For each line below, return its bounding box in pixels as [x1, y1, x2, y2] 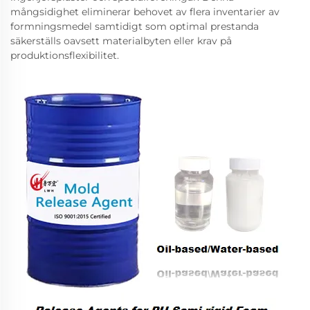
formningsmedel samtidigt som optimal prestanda [10, 20, 259, 33]
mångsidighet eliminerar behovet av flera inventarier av [10, 6, 280, 18]
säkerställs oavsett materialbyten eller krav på [10, 35, 232, 47]
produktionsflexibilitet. [10, 49, 119, 62]
